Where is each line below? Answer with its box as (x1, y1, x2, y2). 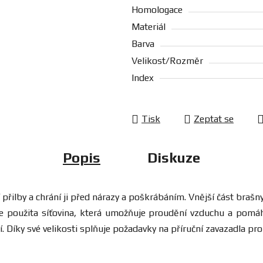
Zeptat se (194, 113, 234, 125)
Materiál (131, 21, 166, 33)
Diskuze (147, 150, 200, 166)
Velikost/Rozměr (131, 55, 203, 67)
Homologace (131, 4, 183, 16)
